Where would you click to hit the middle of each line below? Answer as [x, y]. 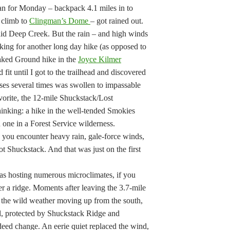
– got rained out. [117, 21]
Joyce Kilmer [100, 59]
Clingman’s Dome [60, 21]
